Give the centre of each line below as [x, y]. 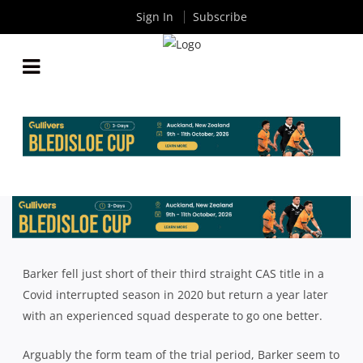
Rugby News [154, 225]
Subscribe [220, 17]
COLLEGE [181, 207]
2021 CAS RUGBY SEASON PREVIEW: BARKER [181, 192]
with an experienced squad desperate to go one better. [173, 315]
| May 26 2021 [218, 225]
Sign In [154, 17]
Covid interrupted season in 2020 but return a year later [175, 294]
